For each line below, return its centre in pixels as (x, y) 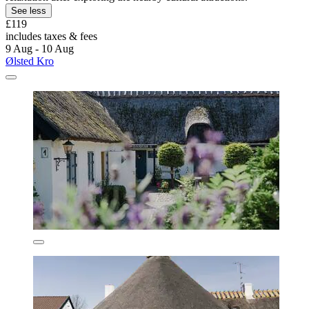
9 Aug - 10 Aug (40, 48)
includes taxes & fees (51, 36)
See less (29, 10)
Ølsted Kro (30, 61)
